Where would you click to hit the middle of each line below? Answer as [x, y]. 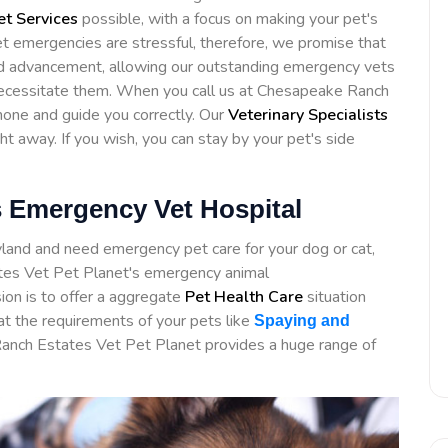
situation [334, 296]
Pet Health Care [244, 296]
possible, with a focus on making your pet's [228, 18]
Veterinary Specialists [308, 114]
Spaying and [302, 320]
